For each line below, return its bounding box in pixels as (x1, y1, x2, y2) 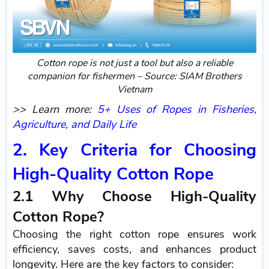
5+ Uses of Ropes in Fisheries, (97, 102, 256, 117)
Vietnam (116, 83, 153, 97)
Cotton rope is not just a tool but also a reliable (36, 56, 233, 70)
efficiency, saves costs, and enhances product (13, 242, 256, 257)
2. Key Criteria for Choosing (13, 139, 256, 162)
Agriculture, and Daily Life (13, 117, 137, 132)
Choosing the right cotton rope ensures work (13, 227, 256, 242)
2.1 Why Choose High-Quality (13, 187, 256, 207)
